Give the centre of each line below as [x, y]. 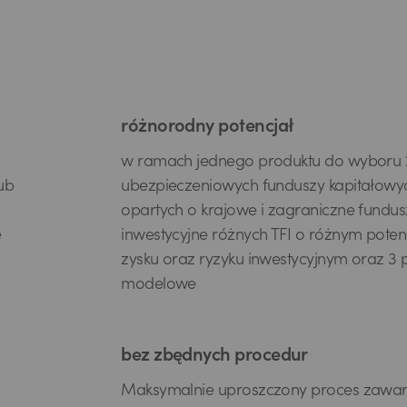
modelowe [159, 285]
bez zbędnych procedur [214, 357]
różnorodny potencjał [208, 128]
